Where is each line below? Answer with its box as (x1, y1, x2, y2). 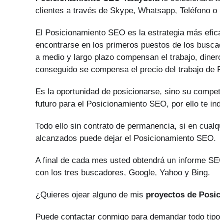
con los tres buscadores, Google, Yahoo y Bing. (35, 168, 210, 177)
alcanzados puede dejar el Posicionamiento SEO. (35, 134, 216, 143)
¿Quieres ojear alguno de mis (35, 190, 146, 199)
